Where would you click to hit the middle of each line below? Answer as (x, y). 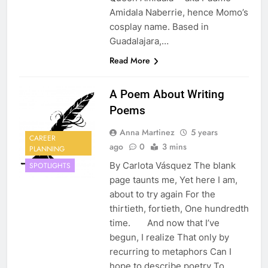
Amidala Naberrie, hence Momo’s (179, 13)
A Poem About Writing (167, 95)
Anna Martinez (147, 133)
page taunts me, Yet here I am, (173, 180)
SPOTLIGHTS (50, 165)
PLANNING (47, 149)
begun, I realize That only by (169, 237)
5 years (204, 133)
